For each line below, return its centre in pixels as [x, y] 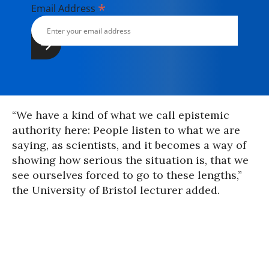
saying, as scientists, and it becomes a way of [129, 145]
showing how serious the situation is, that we [130, 160]
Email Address [65, 8]
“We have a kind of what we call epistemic [121, 115]
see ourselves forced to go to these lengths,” [127, 175]
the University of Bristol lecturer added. [116, 190]
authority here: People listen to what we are [126, 130]
